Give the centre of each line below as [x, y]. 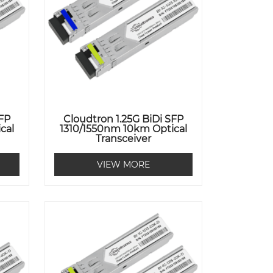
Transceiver [124, 139]
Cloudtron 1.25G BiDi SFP [124, 119]
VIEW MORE [124, 165]
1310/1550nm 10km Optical [124, 129]
